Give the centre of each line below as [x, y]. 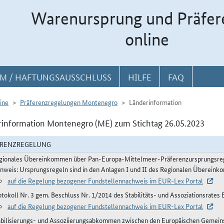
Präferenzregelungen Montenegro [69, 102]
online [147, 39]
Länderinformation [155, 102]
